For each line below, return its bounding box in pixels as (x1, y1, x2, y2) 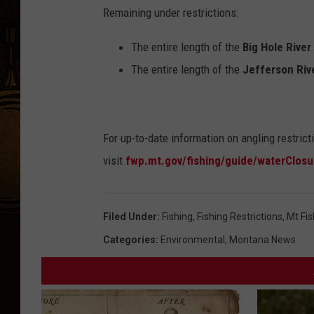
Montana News (229, 234, 296, 246)
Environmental (161, 234, 225, 246)
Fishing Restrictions (197, 211, 282, 223)
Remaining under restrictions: (103, 6, 238, 20)
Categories (103, 234, 156, 246)
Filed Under (103, 211, 157, 223)
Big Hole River (243, 40, 311, 55)
